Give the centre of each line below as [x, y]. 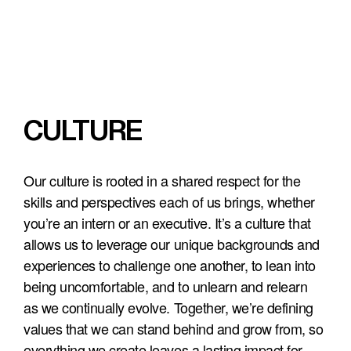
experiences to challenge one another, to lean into [172, 264]
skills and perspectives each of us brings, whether [171, 201]
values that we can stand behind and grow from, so [175, 328]
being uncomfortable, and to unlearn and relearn [167, 286]
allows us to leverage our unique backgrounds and [174, 243]
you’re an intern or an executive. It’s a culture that [169, 222]
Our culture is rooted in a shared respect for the [164, 180]
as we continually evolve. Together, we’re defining [170, 307]
